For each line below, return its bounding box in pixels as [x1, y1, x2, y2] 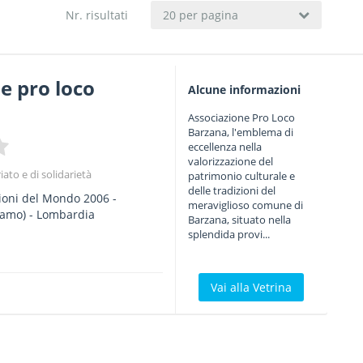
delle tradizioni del [187, 183, 275, 198]
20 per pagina [163, 7, 239, 23]
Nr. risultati [65, 7, 128, 23]
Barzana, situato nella [187, 212, 291, 227]
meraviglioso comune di [187, 198, 303, 212]
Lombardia [36, 207, 96, 222]
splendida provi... [187, 227, 270, 241]
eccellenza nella [187, 139, 262, 154]
